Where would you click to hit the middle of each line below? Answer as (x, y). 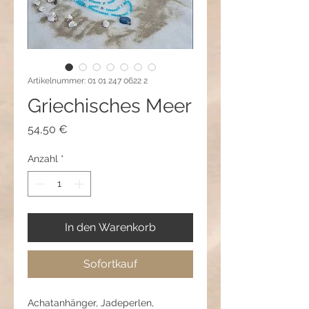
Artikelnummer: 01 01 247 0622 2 (88, 81)
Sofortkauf (110, 264)
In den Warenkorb (110, 228)
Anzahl (43, 159)
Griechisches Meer (110, 106)
